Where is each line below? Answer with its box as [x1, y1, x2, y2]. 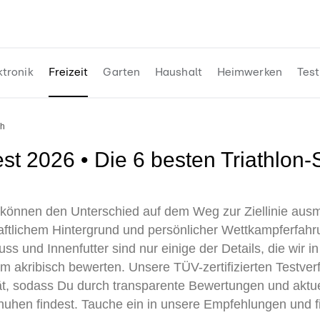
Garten [103, 66, 141, 78]
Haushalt [155, 66, 202, 78]
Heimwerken [216, 66, 282, 78]
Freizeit [48, 66, 89, 78]
